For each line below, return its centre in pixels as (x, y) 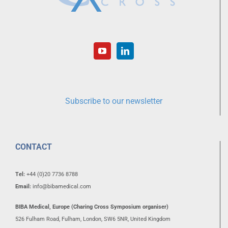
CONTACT (34, 147)
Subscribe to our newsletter (114, 101)
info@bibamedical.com (62, 187)
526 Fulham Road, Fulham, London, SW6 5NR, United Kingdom (93, 219)
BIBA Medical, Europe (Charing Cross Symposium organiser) (92, 207)
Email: (23, 187)
